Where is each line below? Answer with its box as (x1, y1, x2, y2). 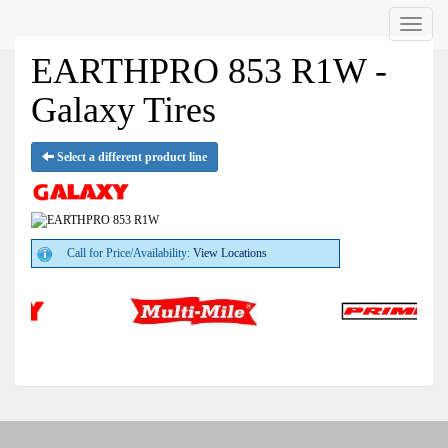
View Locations (193, 246, 267, 261)
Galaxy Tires (31, 90, 216, 130)
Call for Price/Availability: (67, 246, 193, 261)
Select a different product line (54, 150, 207, 164)
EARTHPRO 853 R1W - (31, 51, 387, 91)
